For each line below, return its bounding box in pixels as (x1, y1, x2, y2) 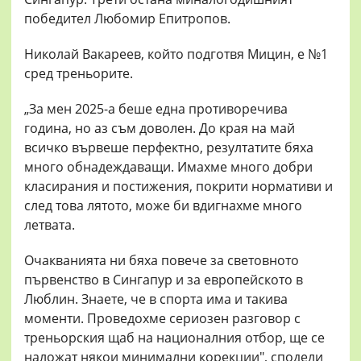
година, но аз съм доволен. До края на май (24, 119, 295, 138)
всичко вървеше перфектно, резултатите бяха (24, 139, 313, 157)
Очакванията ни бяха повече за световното (24, 251, 299, 270)
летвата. (24, 216, 75, 234)
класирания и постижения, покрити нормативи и (24, 177, 333, 196)
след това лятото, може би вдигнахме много (24, 197, 302, 215)
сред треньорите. (24, 64, 133, 83)
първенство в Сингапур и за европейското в (24, 271, 303, 289)
